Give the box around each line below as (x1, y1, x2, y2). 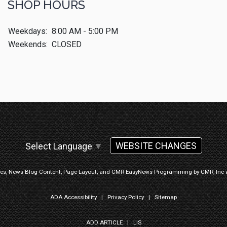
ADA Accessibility (50, 194, 97, 201)
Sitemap (155, 194, 177, 201)
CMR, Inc (201, 168, 224, 176)
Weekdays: (8, 26, 47, 36)
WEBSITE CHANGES (116, 140, 197, 151)
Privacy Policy (107, 194, 144, 201)
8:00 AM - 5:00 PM (52, 26, 118, 36)
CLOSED (52, 39, 82, 49)
